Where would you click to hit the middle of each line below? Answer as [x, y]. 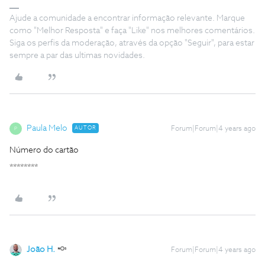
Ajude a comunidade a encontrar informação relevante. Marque [127, 18]
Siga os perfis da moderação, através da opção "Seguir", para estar [132, 43]
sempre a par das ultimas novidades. [77, 56]
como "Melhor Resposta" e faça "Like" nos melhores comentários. [132, 31]
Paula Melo [47, 128]
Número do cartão [44, 150]
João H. [41, 250]
